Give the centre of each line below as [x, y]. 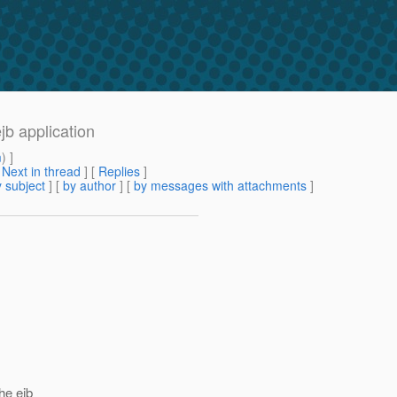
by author [90, 186]
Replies [119, 171]
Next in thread [41, 171]
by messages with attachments [220, 186]
